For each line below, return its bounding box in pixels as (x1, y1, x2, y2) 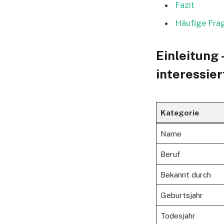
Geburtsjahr (160, 190, 203, 199)
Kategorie (160, 107, 199, 117)
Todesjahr (160, 210, 195, 220)
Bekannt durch (160, 169, 211, 179)
